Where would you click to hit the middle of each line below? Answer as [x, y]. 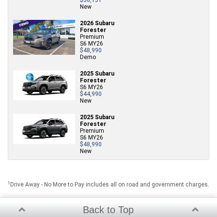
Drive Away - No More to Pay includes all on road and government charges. [110, 184]
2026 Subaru [97, 23]
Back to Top [108, 210]
